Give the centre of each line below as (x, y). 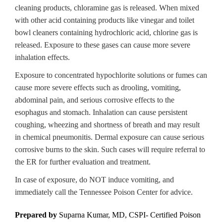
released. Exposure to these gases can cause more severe (103, 45)
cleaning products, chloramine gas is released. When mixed (107, 8)
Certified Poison (175, 215)
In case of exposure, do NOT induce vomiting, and (94, 180)
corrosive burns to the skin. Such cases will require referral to (110, 149)
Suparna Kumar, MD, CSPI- (105, 215)
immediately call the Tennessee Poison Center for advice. (104, 192)
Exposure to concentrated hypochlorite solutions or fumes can (111, 75)
